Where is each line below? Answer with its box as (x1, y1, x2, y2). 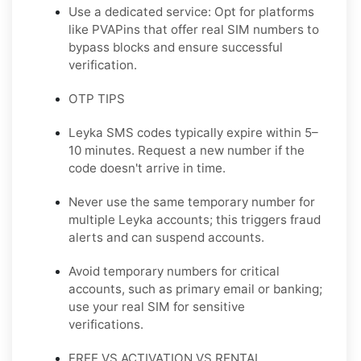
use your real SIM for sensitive (68, 299, 245, 315)
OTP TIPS (68, 91, 125, 107)
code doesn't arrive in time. (68, 160, 226, 176)
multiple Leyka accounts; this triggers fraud (68, 212, 321, 228)
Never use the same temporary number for (68, 194, 315, 210)
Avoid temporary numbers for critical (68, 263, 280, 280)
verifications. (68, 317, 143, 333)
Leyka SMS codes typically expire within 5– (68, 125, 318, 141)
